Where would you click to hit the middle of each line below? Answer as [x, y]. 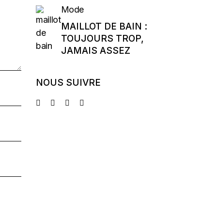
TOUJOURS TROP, [102, 39]
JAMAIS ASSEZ [95, 51]
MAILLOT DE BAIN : [104, 26]
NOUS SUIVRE [68, 83]
